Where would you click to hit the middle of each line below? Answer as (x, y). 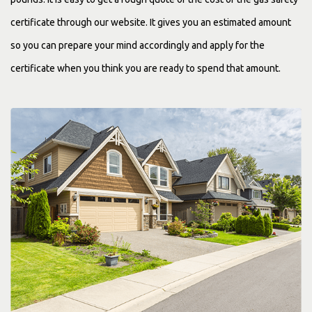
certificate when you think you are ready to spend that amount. (146, 69)
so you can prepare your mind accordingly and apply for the (138, 46)
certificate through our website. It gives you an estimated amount (151, 23)
